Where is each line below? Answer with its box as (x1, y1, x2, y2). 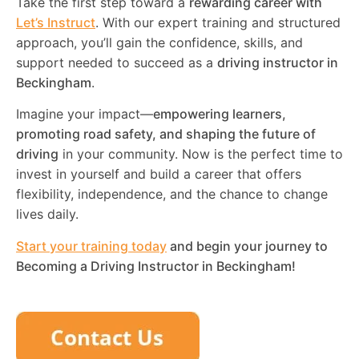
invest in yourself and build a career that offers (16, 166, 301, 183)
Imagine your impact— (16, 106, 153, 123)
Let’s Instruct (16, 14, 95, 30)
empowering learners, (153, 106, 286, 123)
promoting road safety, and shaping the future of (16, 126, 316, 143)
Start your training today (16, 237, 167, 254)
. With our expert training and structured (95, 14, 341, 30)
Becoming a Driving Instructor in (16, 257, 216, 274)
